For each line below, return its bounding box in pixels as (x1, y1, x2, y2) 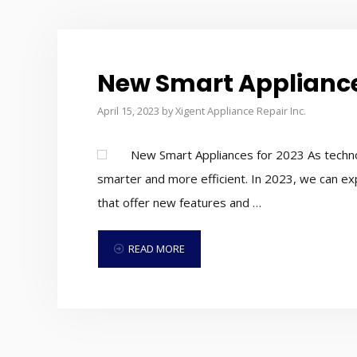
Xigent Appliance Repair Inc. (175, 103, 306, 118)
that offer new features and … (97, 194, 261, 210)
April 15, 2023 (97, 103, 159, 118)
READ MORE (128, 241, 185, 257)
